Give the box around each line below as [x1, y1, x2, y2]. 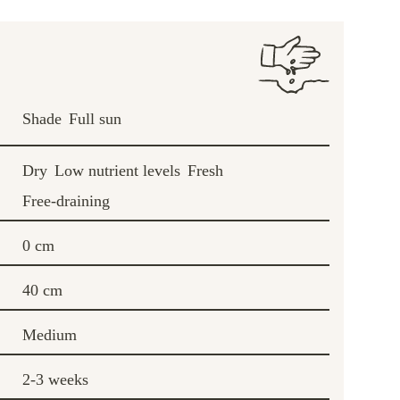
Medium [22, 325, 77, 344]
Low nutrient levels [54, 161, 180, 179]
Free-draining [22, 191, 110, 210]
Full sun [69, 109, 121, 128]
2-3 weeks [22, 370, 88, 388]
